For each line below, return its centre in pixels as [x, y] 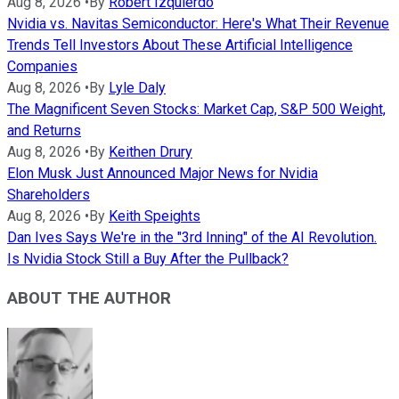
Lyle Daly [137, 87]
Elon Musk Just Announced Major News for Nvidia [163, 173]
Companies [42, 66]
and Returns [44, 130]
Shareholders [49, 194]
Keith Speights [155, 216]
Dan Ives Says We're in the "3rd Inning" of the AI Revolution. [192, 237]
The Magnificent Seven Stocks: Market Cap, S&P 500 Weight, [196, 109]
